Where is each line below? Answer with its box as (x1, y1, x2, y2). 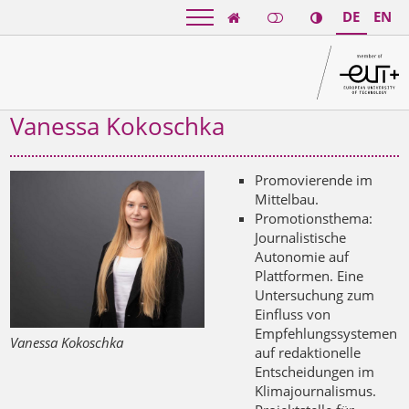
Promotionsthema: (255, 209, 372, 228)
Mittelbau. (255, 190, 319, 209)
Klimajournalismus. (255, 382, 376, 401)
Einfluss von (255, 305, 330, 324)
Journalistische (255, 228, 346, 247)
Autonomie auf (255, 247, 349, 267)
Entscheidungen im (255, 362, 374, 382)
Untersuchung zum (255, 286, 374, 305)
